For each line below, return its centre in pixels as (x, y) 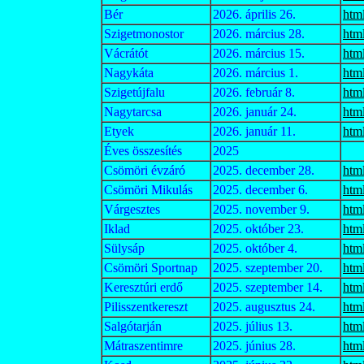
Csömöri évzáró (145, 170)
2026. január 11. (254, 131)
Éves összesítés (143, 151)
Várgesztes (132, 209)
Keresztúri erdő (143, 287)
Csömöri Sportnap (151, 268)
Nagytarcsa (133, 112)
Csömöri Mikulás (148, 190)
